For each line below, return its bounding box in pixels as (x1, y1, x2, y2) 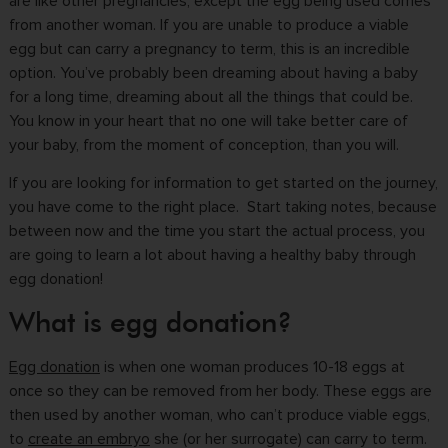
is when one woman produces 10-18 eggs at (99, 358, 405, 375)
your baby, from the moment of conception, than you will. (8, 137, 399, 153)
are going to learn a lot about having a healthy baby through (8, 247, 416, 264)
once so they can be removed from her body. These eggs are (8, 382, 432, 399)
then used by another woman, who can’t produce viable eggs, (8, 406, 430, 423)
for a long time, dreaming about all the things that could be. (8, 89, 413, 105)
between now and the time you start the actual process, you (8, 223, 425, 240)
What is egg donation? (8, 304, 292, 339)
